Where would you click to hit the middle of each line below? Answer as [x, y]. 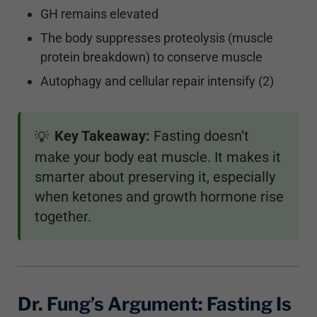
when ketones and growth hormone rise [159, 196]
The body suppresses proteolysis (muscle [157, 38]
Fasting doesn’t [200, 136]
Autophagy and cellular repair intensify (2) [157, 81]
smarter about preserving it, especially [155, 177]
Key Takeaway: [102, 136]
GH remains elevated [99, 14]
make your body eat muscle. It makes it [158, 157]
